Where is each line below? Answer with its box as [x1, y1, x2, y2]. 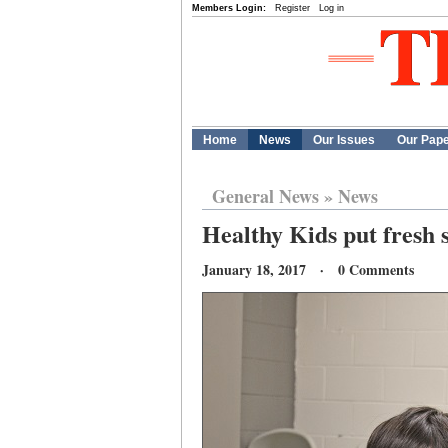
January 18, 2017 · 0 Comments [202, 259, 414, 280]
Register [275, 3, 310, 13]
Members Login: [192, 3, 266, 13]
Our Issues [313, 133, 375, 147]
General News [212, 183, 319, 209]
